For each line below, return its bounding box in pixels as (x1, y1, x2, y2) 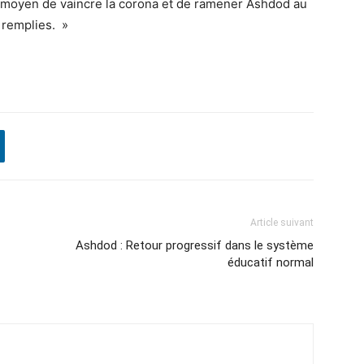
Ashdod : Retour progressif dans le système (76, 238, 314, 253)
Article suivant (250, 217, 314, 229)
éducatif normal (227, 255, 314, 271)
